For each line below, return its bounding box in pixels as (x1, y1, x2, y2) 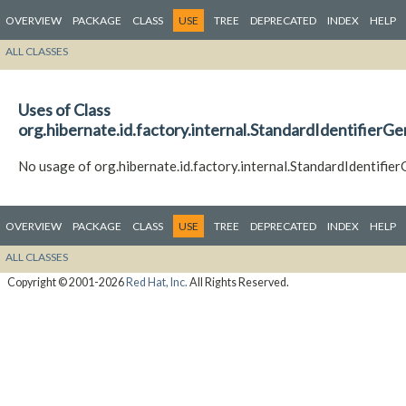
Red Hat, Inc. (125, 275, 188, 289)
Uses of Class (18, 100, 111, 121)
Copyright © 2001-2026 (6, 275, 126, 289)
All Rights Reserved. (187, 275, 289, 289)
